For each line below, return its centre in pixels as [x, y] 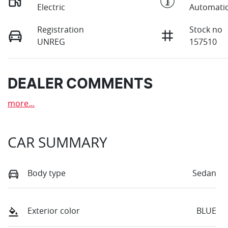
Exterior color [54, 211]
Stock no [206, 30]
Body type [47, 173]
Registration [61, 30]
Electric [51, 7]
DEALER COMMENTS [80, 85]
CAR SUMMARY [58, 142]
